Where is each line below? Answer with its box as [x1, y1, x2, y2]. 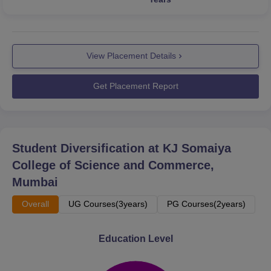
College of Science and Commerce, [12, 158, 214, 172]
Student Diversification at [12, 141, 163, 155]
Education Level [98, 233, 173, 244]
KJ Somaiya [163, 141, 231, 155]
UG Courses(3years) [68, 198, 148, 209]
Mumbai [12, 175, 58, 189]
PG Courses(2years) [167, 198, 246, 209]
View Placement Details [87, 51, 176, 61]
